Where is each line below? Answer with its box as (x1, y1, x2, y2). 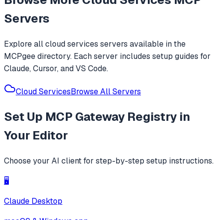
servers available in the (98, 39, 186, 50)
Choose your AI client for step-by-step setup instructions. (4, 156, 214, 166)
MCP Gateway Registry (45, 109, 177, 125)
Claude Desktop (4, 196, 62, 206)
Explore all (4, 39, 45, 50)
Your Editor (4, 128, 68, 143)
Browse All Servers (71, 86, 141, 97)
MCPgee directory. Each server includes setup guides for (4, 51, 211, 62)
